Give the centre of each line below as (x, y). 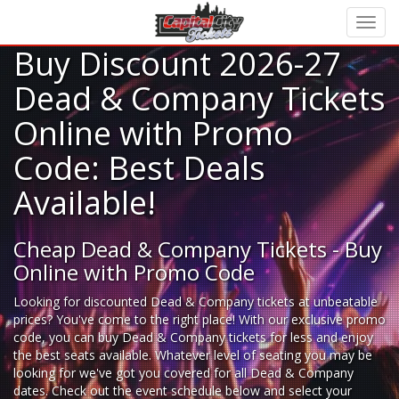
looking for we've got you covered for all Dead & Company (183, 373)
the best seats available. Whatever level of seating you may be (193, 355)
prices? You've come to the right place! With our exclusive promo (199, 319)
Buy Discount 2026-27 (177, 64)
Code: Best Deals (139, 168)
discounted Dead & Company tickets (189, 301)
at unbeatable (336, 301)
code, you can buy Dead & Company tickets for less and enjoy (193, 337)
